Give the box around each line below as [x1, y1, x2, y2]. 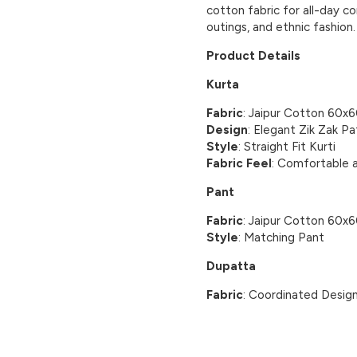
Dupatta [206, 258, 256, 273]
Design [206, 122, 248, 137]
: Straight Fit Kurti [238, 139, 335, 154]
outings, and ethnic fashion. [206, 19, 355, 34]
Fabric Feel [206, 155, 272, 171]
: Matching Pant [238, 229, 324, 245]
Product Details [206, 48, 300, 63]
